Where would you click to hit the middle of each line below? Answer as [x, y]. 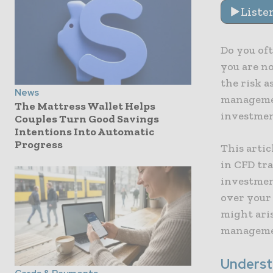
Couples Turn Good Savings [87, 119]
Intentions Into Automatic [84, 132]
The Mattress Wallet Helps [85, 106]
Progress [39, 145]
